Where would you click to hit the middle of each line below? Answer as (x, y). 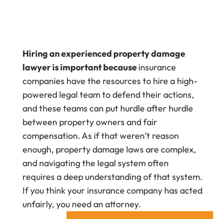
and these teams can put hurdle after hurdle (108, 108)
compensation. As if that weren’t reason (101, 135)
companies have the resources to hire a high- (110, 81)
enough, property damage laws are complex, (109, 149)
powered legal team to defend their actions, (109, 94)
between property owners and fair (90, 122)
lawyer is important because (81, 67)
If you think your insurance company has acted (113, 190)
